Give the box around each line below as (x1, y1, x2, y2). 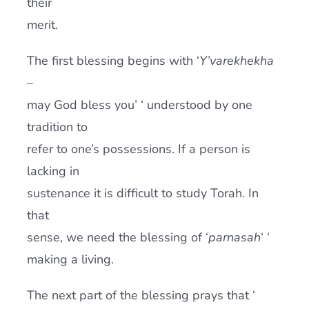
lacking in (26, 163, 79, 179)
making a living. (26, 251, 114, 268)
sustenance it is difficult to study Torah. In (26, 185, 259, 201)
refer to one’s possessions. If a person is (26, 141, 250, 157)
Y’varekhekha (199, 52, 274, 69)
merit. (26, 17, 58, 33)
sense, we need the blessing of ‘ (26, 229, 208, 246)
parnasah (208, 229, 261, 246)
